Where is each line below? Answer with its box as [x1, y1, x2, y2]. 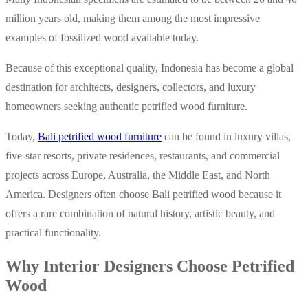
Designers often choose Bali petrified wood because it [48, 188, 281, 201]
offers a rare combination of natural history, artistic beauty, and [5, 208, 275, 220]
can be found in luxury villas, [162, 131, 291, 143]
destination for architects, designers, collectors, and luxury [5, 81, 256, 93]
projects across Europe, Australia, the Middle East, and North [5, 169, 270, 181]
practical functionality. [5, 227, 101, 239]
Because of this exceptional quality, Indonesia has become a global [5, 62, 294, 74]
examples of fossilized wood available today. [5, 32, 199, 44]
